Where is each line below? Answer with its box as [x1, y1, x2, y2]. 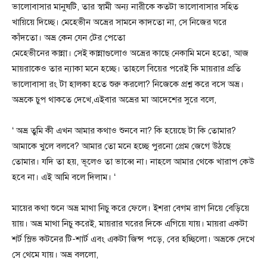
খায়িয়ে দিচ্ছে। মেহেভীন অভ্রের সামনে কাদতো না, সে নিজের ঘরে [12, 17, 226, 27]
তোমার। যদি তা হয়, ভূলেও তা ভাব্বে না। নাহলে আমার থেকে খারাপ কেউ [12, 156, 254, 167]
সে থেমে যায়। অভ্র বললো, [12, 249, 98, 260]
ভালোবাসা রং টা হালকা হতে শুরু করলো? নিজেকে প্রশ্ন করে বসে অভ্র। [12, 79, 244, 89]
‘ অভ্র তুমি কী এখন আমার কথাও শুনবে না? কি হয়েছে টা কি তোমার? [12, 125, 236, 136]
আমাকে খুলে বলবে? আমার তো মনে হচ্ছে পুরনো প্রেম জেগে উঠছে [12, 141, 231, 151]
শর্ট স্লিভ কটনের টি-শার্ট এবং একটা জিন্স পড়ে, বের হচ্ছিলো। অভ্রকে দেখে [12, 234, 254, 244]
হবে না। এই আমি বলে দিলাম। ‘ [12, 172, 116, 182]
